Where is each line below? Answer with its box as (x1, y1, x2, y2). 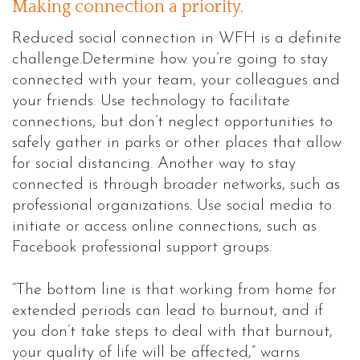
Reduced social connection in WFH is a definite (12, 30, 342, 47)
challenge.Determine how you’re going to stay (12, 51, 328, 67)
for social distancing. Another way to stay (12, 155, 296, 172)
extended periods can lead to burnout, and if (12, 302, 323, 319)
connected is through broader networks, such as (12, 176, 340, 193)
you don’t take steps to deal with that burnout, (12, 323, 333, 340)
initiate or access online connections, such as (12, 218, 317, 235)
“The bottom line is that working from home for (12, 281, 337, 298)
